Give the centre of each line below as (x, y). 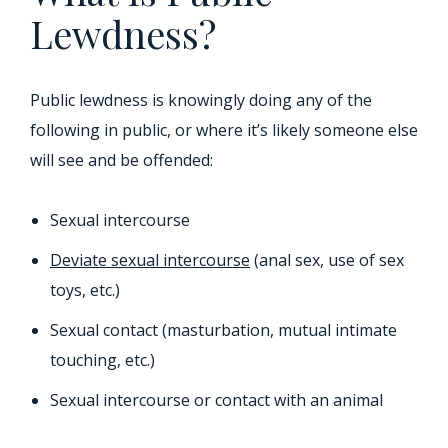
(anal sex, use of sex (327, 260)
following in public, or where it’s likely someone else (224, 130)
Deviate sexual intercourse (150, 260)
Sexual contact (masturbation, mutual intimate (223, 330)
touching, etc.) (102, 360)
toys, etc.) (85, 290)
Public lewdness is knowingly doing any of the (201, 100)
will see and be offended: (121, 160)
